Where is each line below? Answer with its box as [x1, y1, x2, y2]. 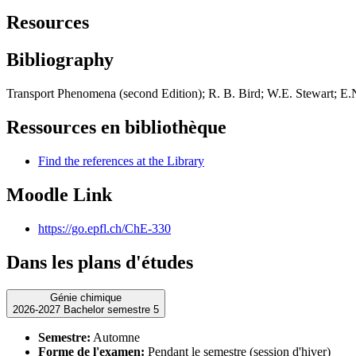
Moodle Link [6, 184, 112, 205]
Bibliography [6, 49, 114, 71]
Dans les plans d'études [6, 251, 193, 273]
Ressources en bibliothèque [6, 117, 226, 138]
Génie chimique [50, 291, 122, 304]
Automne [91, 330, 140, 344]
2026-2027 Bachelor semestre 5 [64, 303, 159, 315]
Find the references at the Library [38, 154, 204, 168]
